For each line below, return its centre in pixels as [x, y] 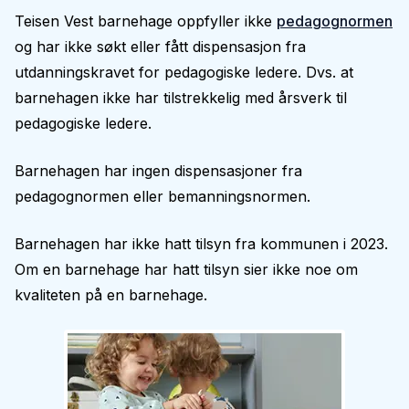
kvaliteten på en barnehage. [111, 295]
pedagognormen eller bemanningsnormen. [163, 196]
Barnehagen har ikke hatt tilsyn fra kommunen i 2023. [201, 244]
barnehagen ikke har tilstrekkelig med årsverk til [181, 98]
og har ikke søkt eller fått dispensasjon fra [160, 47]
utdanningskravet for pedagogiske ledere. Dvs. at [184, 72]
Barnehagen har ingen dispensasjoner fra [158, 171]
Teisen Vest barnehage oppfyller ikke [146, 21]
